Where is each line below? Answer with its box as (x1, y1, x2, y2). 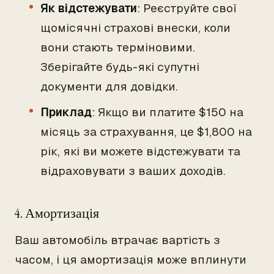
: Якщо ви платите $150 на (92, 105, 243, 120)
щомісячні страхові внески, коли (40, 20, 231, 35)
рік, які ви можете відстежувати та (40, 144, 240, 159)
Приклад (40, 105, 92, 120)
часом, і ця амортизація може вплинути (15, 252, 246, 267)
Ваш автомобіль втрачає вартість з (15, 232, 220, 248)
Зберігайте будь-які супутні (40, 59, 199, 75)
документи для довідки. (40, 79, 178, 94)
